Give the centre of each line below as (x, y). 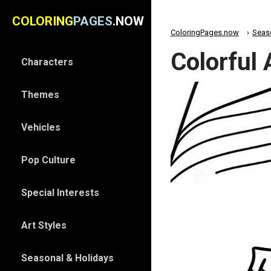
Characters (47, 62)
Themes (40, 95)
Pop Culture (48, 160)
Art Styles (44, 225)
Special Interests (60, 193)
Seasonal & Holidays (67, 258)
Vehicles (41, 127)
